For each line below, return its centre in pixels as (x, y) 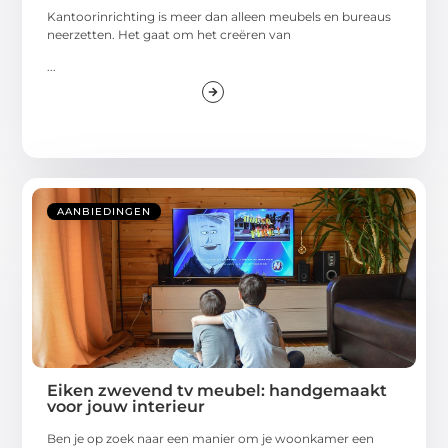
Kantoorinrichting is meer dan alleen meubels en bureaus (219, 16)
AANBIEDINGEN (104, 212)
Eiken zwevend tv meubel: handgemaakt (217, 391)
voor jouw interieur (126, 407)
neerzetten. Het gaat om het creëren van (169, 34)
